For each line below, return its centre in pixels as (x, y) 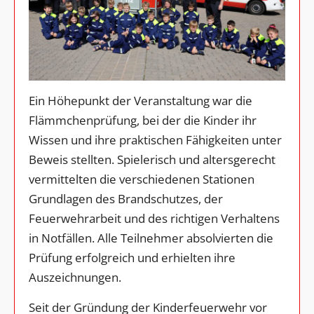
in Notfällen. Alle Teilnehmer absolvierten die (151, 238)
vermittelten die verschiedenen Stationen (142, 179)
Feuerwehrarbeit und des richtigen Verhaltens (154, 219)
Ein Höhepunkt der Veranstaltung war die (141, 101)
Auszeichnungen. (75, 278)
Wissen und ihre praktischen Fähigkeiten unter (155, 140)
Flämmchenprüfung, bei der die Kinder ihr (143, 121)
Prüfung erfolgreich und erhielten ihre (132, 258)
